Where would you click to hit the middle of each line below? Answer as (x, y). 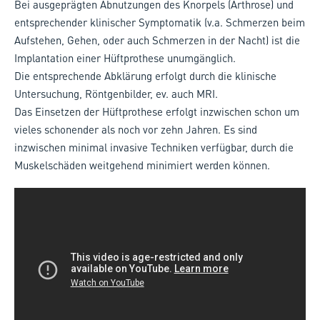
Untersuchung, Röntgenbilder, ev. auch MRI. (117, 93)
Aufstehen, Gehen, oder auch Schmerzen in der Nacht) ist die (157, 40)
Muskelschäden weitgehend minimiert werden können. (142, 165)
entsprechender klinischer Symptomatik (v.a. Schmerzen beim (160, 22)
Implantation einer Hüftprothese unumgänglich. (126, 57)
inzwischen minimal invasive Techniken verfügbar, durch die (154, 147)
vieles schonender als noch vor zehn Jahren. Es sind (136, 129)
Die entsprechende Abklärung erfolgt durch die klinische (145, 75)
